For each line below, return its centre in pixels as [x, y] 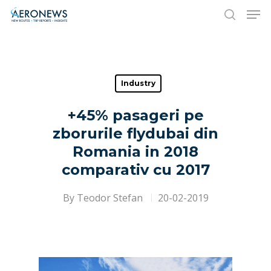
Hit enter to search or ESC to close [119, 74]
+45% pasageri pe [135, 115]
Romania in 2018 [135, 152]
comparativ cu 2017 [135, 170]
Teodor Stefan [109, 198]
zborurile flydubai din [135, 133]
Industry [138, 83]
